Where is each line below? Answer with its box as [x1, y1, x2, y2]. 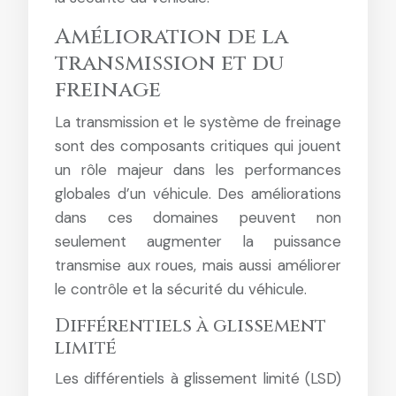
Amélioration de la [55, 22, 288, 51]
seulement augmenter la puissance [55, 232, 341, 251]
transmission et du [55, 49, 284, 78]
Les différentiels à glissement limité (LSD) [55, 369, 341, 388]
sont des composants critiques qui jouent [55, 136, 341, 156]
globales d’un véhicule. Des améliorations [55, 184, 341, 203]
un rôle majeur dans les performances [55, 160, 341, 179]
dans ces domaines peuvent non [55, 208, 341, 227]
